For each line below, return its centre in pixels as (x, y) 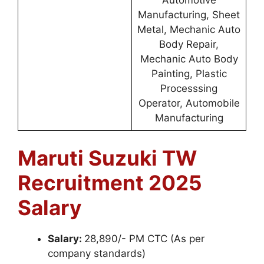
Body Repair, (189, 44)
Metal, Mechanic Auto (189, 29)
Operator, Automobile (189, 103)
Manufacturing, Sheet (189, 14)
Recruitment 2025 (110, 183)
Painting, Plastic (189, 73)
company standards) (97, 253)
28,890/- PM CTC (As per (144, 239)
